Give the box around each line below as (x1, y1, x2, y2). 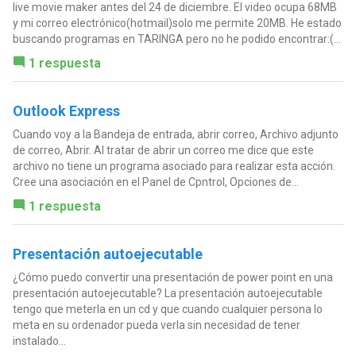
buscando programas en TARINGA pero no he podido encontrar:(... (12, 33, 341, 46)
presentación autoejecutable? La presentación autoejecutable (12, 287, 323, 300)
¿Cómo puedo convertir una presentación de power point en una (12, 271, 333, 284)
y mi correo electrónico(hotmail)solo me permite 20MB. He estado (12, 17, 342, 30)
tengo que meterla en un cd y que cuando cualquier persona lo (12, 303, 323, 316)
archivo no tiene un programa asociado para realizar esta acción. (12, 160, 335, 173)
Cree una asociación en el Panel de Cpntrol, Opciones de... (12, 176, 299, 189)
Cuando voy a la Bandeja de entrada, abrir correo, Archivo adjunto (12, 128, 339, 141)
